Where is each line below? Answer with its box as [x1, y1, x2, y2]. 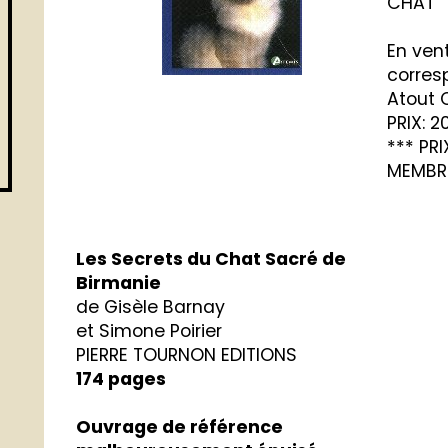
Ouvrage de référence [76, 415, 284, 440]
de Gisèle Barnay [76, 295, 226, 320]
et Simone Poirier [76, 319, 223, 344]
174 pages [76, 367, 167, 392]
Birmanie [76, 271, 162, 296]
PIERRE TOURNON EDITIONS [76, 343, 298, 368]
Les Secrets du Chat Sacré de [76, 247, 347, 272]
